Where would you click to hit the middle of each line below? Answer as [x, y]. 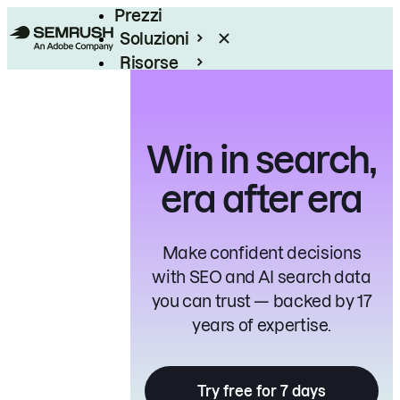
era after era [262, 200]
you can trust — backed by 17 [262, 301]
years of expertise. [262, 325]
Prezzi [138, 15]
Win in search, [262, 161]
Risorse [149, 62]
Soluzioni [154, 38]
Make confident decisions [262, 253]
